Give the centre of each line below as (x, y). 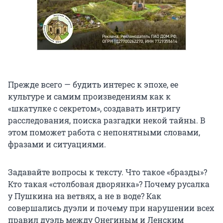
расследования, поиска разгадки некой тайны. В (107, 120)
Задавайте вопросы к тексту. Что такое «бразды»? (108, 172)
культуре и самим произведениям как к (89, 97)
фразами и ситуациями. (57, 144)
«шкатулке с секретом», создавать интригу (94, 109)
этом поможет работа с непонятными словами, (104, 132)
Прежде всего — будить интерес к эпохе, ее (93, 85)
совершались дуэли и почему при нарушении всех (111, 208)
